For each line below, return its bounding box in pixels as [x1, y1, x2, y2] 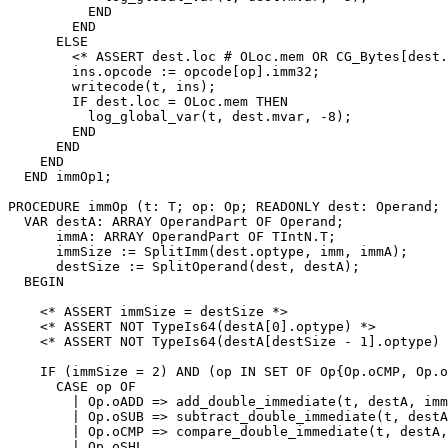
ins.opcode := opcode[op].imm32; [8, 63, 320, 79]
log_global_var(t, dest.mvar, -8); [8, 108, 352, 124]
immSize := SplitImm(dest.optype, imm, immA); [8, 243, 408, 259]
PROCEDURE [8, 198, 88, 214]
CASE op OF [8, 378, 136, 394]
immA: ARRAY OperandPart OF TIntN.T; [8, 228, 336, 244]
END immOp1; [8, 168, 112, 184]
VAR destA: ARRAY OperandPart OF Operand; [8, 213, 344, 229]
